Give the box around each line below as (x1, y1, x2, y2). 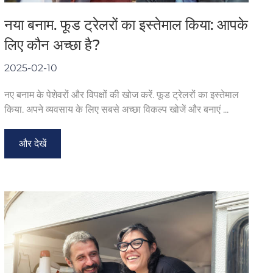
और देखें (18, 137, 46, 149)
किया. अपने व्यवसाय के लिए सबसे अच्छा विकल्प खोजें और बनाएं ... (4, 103, 229, 115)
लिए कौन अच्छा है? (4, 35, 101, 54)
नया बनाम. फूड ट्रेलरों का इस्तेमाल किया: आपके (4, 15, 248, 34)
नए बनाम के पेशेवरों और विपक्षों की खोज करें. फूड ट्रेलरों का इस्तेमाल (4, 88, 239, 101)
